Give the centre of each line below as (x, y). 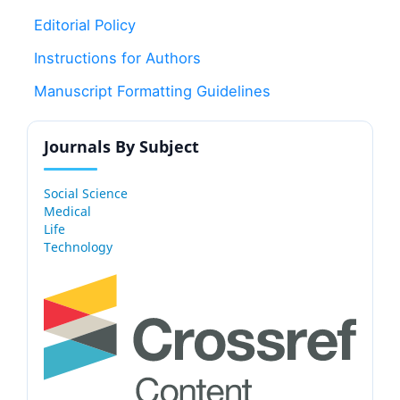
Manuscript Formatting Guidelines (153, 91)
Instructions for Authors (118, 58)
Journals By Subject (121, 146)
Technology (78, 246)
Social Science (86, 193)
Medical (67, 211)
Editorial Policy (85, 25)
